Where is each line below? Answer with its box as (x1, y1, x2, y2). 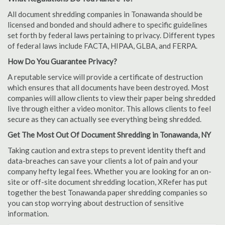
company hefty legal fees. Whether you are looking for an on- (8, 167, 211, 176)
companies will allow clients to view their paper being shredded (8, 93, 215, 102)
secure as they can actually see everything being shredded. (8, 115, 201, 124)
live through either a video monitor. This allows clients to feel (8, 104, 211, 113)
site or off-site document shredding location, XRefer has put (8, 177, 207, 186)
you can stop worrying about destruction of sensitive (8, 198, 184, 207)
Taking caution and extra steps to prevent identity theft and (8, 146, 205, 155)
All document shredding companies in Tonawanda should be (8, 10, 202, 19)
